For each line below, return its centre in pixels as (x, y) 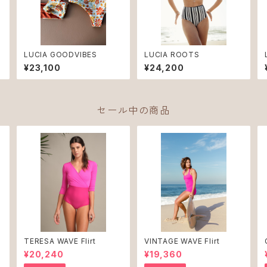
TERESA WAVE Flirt (60, 241)
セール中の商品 (133, 110)
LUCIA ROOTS (172, 55)
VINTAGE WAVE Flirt (182, 241)
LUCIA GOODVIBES (60, 55)
